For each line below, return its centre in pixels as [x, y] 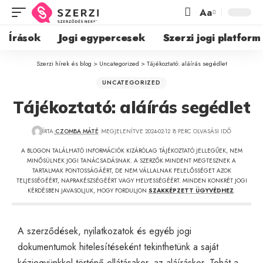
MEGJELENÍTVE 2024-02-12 [136, 131]
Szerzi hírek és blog [64, 63]
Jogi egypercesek [102, 37]
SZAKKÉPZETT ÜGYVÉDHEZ [191, 190]
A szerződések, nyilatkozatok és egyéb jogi [104, 231]
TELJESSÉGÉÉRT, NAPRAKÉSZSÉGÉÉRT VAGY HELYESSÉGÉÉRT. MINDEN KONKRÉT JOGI [131, 180]
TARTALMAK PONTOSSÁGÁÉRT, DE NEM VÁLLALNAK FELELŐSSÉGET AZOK [131, 170]
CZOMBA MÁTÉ [77, 131]
